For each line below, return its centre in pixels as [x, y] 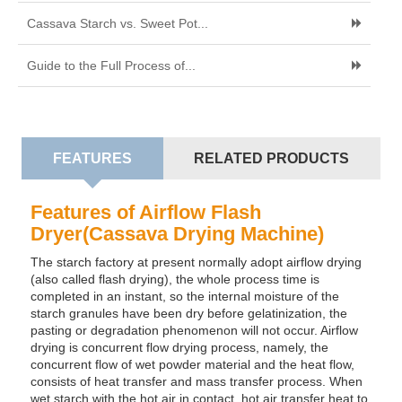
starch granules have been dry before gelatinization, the [189, 314]
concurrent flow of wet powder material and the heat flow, [193, 365]
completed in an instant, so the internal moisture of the [185, 297]
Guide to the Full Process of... [111, 66]
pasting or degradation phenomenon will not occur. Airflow [195, 331]
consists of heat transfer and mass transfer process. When [197, 382]
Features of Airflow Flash [146, 213]
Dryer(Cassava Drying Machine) [178, 234]
